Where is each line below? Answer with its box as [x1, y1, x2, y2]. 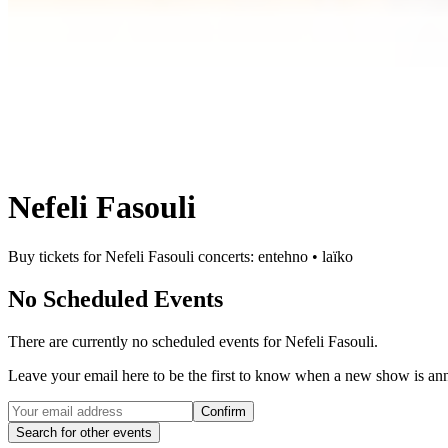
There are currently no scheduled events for [8, 332, 285, 350]
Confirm [201, 403, 246, 419]
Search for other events [16, 424, 152, 440]
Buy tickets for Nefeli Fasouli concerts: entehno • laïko [8, 247, 353, 265]
